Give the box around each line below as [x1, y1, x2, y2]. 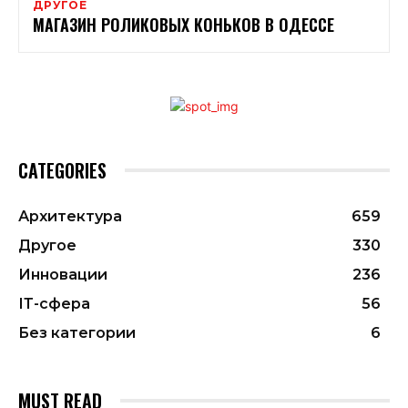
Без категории [18, 323, 136, 342]
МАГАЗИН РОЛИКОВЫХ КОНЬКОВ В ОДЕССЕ [33, 12, 334, 36]
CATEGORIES [18, 156, 107, 184]
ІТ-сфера [18, 294, 90, 312]
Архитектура [18, 207, 122, 225]
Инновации [18, 265, 107, 283]
